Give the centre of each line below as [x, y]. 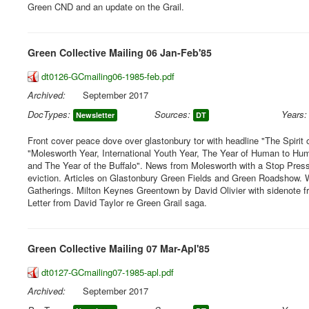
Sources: [173, 114]
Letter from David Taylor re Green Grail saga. [117, 202]
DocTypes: [49, 114]
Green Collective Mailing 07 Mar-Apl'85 [119, 248]
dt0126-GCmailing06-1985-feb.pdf [108, 76]
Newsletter [95, 115]
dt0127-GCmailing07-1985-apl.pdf [108, 272]
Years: [295, 114]
